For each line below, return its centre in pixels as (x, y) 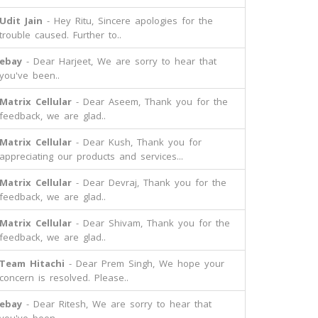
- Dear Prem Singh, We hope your (144, 263)
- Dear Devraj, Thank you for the (149, 182)
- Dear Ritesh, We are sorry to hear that (117, 304)
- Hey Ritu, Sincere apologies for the (128, 21)
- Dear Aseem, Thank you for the (150, 102)
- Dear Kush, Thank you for (137, 142)
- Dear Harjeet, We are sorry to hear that (119, 61)
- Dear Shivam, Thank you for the (151, 223)
